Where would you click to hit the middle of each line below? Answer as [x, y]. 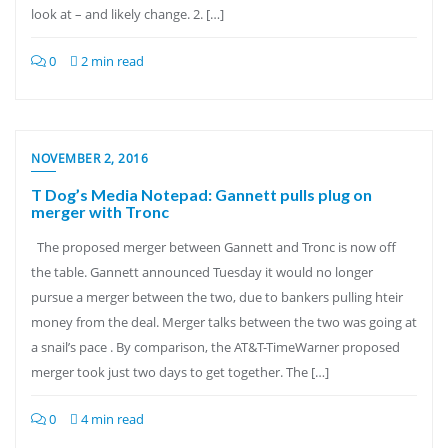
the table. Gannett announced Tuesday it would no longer [202, 272]
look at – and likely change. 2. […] [127, 14]
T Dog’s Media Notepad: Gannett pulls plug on [201, 194]
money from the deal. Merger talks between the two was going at [224, 322]
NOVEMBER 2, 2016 [89, 158]
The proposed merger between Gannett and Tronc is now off [213, 247]
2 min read [111, 61]
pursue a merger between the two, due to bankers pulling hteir [217, 297]
